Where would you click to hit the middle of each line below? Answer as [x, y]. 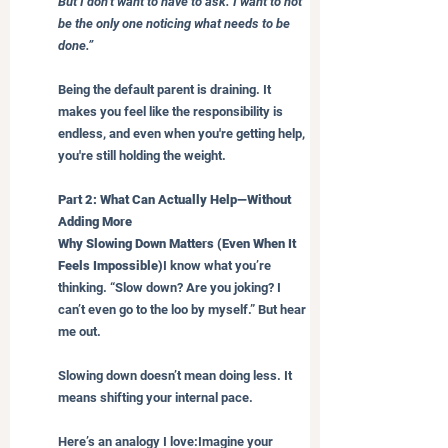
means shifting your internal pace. [155, 397]
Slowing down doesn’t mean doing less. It [176, 375]
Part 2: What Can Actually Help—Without [176, 199]
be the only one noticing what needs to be [175, 23]
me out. [79, 331]
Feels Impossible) [110, 265]
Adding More [95, 221]
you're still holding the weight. [142, 155]
